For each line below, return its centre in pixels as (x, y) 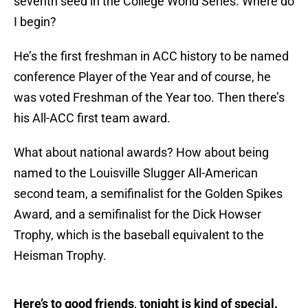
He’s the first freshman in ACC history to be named (151, 56)
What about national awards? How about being (141, 153)
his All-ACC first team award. (92, 118)
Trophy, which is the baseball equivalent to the (139, 235)
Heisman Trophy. (60, 256)
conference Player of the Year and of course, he (142, 77)
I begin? (35, 22)
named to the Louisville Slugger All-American (136, 173)
